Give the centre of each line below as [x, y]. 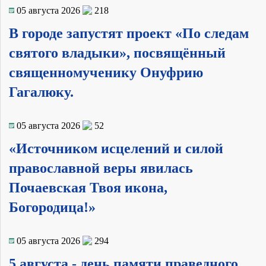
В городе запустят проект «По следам [129, 33]
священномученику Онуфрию [106, 72]
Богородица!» [52, 207]
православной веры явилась [101, 168]
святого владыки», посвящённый [117, 53]
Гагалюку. [41, 92]
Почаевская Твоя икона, [88, 187]
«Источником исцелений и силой [116, 148]
